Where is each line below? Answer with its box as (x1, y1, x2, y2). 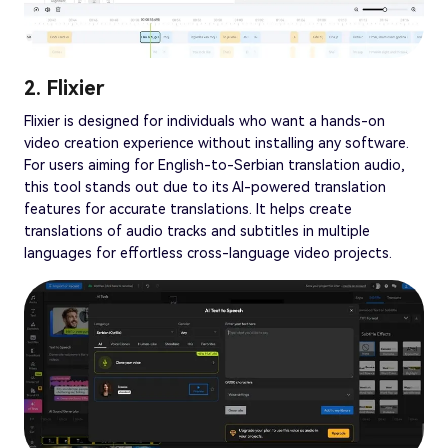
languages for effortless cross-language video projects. (24, 245, 392, 262)
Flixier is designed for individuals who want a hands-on (24, 113, 385, 130)
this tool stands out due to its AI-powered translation (24, 179, 386, 196)
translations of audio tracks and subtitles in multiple (24, 223, 370, 240)
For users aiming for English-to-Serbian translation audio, (24, 157, 405, 174)
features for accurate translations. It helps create (24, 201, 352, 218)
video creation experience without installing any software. (24, 135, 409, 152)
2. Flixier (24, 76, 104, 101)
